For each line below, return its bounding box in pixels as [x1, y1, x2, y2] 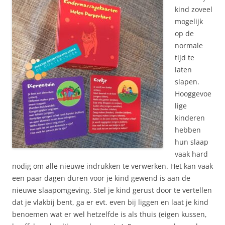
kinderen [175, 113, 205, 123]
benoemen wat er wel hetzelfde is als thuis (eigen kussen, [12, 209, 207, 219]
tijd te [175, 53, 194, 63]
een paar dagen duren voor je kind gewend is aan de [12, 173, 190, 183]
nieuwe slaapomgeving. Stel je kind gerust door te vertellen [12, 185, 212, 195]
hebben [175, 125, 201, 135]
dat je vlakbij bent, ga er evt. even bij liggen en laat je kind [12, 197, 208, 207]
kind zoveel [175, 5, 212, 15]
